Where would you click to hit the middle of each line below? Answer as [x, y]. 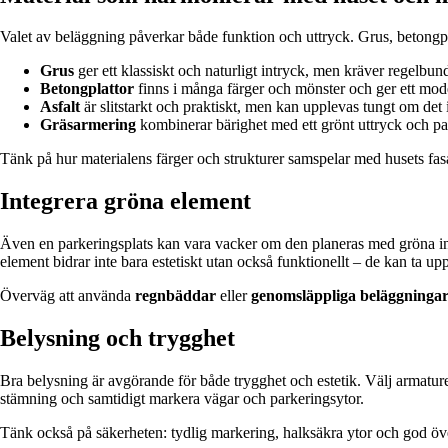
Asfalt [60, 107]
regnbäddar [175, 296]
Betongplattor [87, 89]
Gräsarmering [88, 125]
